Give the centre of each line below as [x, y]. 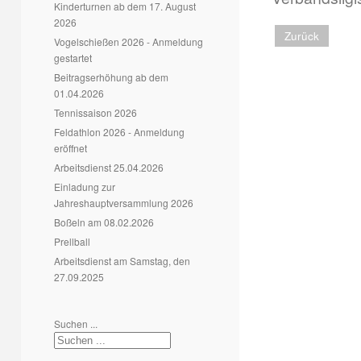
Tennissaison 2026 [95, 112]
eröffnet [71, 148]
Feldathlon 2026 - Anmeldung [119, 132]
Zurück [302, 36]
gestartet [73, 58]
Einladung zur [85, 187]
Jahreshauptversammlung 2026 [124, 203]
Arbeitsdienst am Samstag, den [122, 261]
